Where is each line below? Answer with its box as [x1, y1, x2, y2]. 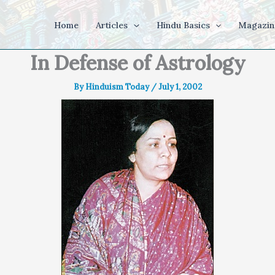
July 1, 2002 [158, 82, 202, 92]
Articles [96, 20, 128, 31]
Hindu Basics [156, 20, 210, 31]
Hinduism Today [85, 82, 151, 92]
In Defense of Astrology [29, 50, 246, 76]
